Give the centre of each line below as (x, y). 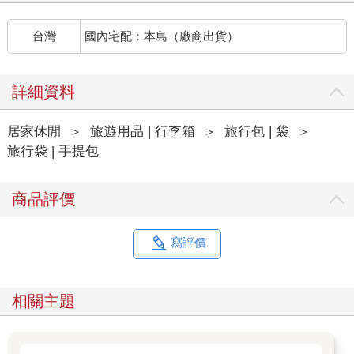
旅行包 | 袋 (256, 131)
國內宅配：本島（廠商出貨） (162, 36)
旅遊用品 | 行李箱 (142, 131)
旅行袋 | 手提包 (53, 151)
